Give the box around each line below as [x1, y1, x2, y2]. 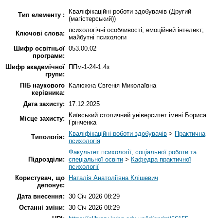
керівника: [32, 89, 65, 97]
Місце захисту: [19, 115, 65, 123]
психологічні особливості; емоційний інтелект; [69, 26, 204, 34]
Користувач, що [15, 174, 65, 182]
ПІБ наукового [20, 82, 65, 90]
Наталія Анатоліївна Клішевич [69, 174, 158, 182]
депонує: [37, 182, 65, 189]
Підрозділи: [28, 156, 65, 163]
